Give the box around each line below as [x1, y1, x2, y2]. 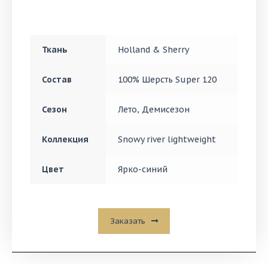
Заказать [110, 215, 145, 226]
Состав [41, 74, 72, 86]
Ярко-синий [117, 164, 167, 175]
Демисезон [141, 104, 190, 115]
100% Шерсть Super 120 [117, 74, 217, 86]
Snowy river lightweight [117, 134, 216, 145]
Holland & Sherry [117, 44, 189, 56]
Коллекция [41, 134, 89, 145]
